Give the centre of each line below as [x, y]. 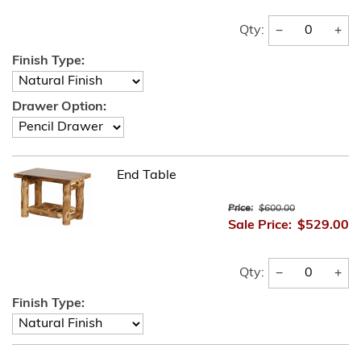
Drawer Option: [59, 107]
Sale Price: [260, 226]
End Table [147, 176]
